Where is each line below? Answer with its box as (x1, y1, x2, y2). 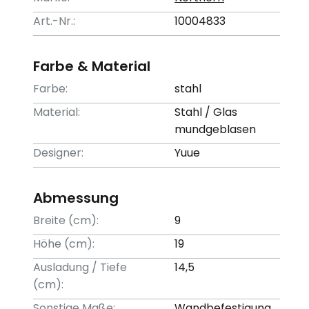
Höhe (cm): (33, 236, 94, 252)
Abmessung (33, 188, 119, 208)
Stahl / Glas (175, 104, 238, 120)
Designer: (33, 145, 83, 161)
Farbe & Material (33, 57, 150, 76)
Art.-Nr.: (33, 13, 75, 29)
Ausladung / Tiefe (33, 259, 127, 275)
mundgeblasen (175, 121, 257, 137)
